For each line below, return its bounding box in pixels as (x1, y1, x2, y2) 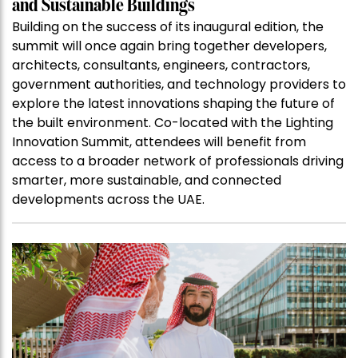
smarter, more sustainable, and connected (12, 171, 281, 190)
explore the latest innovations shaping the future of (12, 94, 335, 113)
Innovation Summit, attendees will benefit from (12, 133, 306, 152)
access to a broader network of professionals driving (12, 152, 344, 171)
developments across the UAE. (12, 190, 205, 209)
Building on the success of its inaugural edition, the (12, 18, 324, 37)
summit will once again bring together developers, (12, 37, 327, 56)
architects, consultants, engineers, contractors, (12, 56, 310, 75)
